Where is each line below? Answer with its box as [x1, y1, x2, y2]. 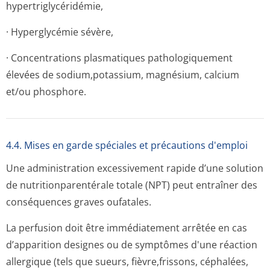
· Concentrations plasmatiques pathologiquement [6, 51, 233, 64]
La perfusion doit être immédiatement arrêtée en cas [6, 221, 247, 234]
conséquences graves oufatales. [6, 195, 151, 209]
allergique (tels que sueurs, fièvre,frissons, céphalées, [6, 255, 248, 268]
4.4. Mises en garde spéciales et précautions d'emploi [6, 139, 248, 152]
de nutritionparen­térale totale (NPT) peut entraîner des [6, 178, 257, 192]
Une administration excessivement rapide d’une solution [6, 162, 263, 175]
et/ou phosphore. [6, 85, 86, 98]
